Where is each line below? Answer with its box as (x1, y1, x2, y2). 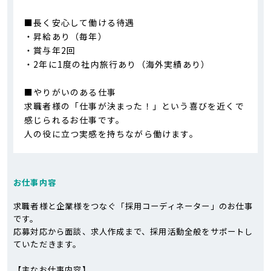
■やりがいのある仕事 (24, 85, 116, 98)
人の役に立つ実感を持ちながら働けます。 (24, 127, 198, 140)
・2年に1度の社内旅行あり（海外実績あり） (24, 57, 211, 70)
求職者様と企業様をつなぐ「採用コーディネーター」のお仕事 (13, 200, 253, 212)
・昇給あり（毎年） (24, 30, 107, 42)
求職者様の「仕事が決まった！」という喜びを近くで (24, 99, 244, 112)
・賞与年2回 (24, 44, 76, 56)
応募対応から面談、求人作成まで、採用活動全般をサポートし (13, 225, 253, 237)
